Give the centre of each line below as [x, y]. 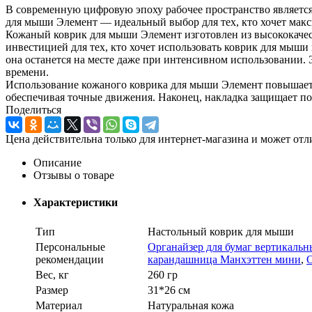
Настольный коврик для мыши [221, 232]
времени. [27, 72]
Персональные [70, 247]
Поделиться [33, 109]
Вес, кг [52, 275]
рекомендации [70, 260]
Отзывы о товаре [74, 175]
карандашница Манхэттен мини [224, 260]
